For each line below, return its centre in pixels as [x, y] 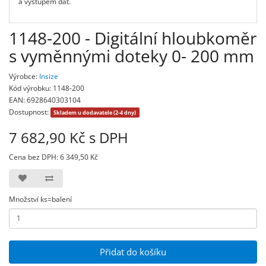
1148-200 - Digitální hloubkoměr [133, 38]
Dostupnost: [30, 112]
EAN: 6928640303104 [45, 100]
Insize [49, 76]
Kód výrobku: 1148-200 [47, 88]
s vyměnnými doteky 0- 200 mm [132, 56]
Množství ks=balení [40, 199]
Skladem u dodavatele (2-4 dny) [95, 112]
